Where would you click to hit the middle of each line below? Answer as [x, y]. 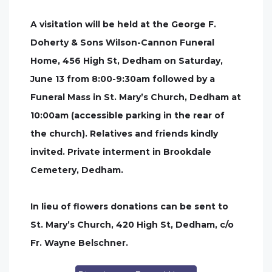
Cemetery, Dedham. [77, 170]
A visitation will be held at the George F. [123, 24]
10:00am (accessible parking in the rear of [127, 115]
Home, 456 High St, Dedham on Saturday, [127, 61]
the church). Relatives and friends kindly [124, 134]
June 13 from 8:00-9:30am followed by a [123, 79]
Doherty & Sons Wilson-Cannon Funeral [122, 42]
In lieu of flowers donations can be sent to [129, 206]
